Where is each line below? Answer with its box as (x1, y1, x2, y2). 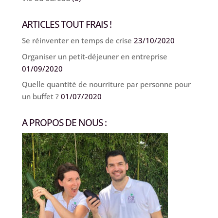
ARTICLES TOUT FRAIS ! (21, 18, 111, 31)
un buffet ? (21, 91, 59, 102)
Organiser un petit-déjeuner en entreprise (21, 51, 167, 61)
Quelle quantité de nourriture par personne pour (21, 79, 191, 90)
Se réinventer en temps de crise (21, 36, 132, 46)
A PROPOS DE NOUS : (21, 116, 107, 129)
